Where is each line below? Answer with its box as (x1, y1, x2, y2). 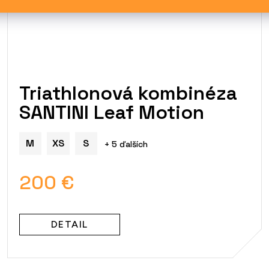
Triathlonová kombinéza (19, 80, 237, 105)
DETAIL (50, 218, 88, 230)
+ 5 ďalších (104, 138, 148, 150)
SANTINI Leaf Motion (19, 100, 204, 124)
